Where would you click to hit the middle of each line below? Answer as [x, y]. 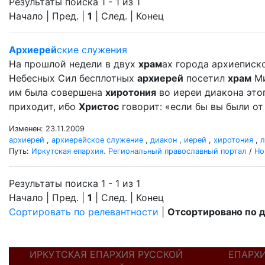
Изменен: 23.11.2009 [47, 129]
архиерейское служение [97, 140]
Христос [99, 106]
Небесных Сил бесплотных [73, 78]
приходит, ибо [44, 106]
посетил [206, 78]
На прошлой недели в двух [74, 64]
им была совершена [57, 92]
